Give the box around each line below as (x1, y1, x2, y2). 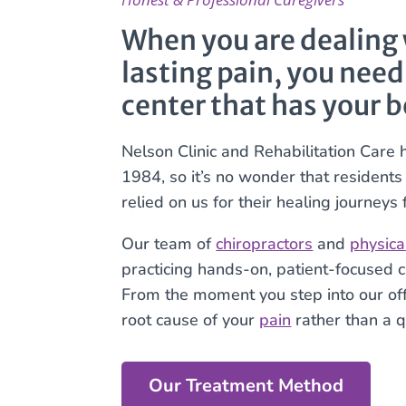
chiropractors (216, 233, 314, 256)
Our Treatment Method (149, 373, 344, 399)
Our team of (121, 233, 217, 256)
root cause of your (121, 309, 260, 332)
